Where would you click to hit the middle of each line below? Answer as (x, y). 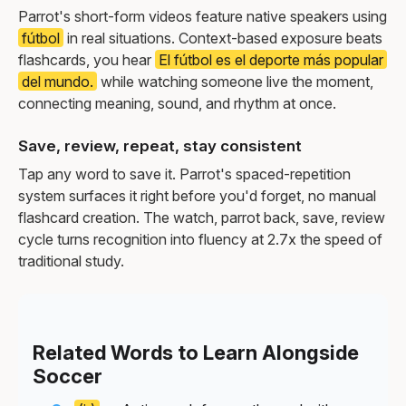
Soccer (68, 376)
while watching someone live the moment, (235, 81)
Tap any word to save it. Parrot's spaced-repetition (184, 174)
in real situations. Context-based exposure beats (223, 38)
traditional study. (71, 261)
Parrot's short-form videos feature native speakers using (203, 16)
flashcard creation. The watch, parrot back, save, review (202, 217)
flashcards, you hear (87, 59)
